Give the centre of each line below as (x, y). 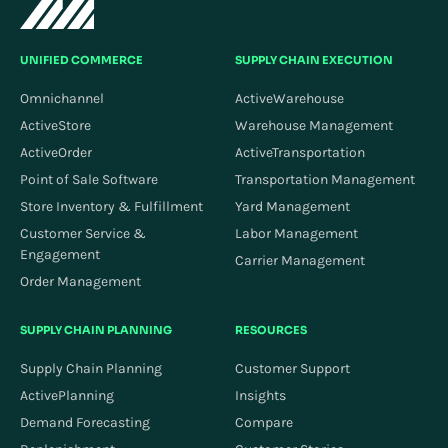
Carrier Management (300, 261)
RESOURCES (271, 330)
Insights (260, 396)
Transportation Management (325, 180)
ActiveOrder (56, 153)
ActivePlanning (67, 396)
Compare (264, 423)
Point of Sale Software (89, 180)
